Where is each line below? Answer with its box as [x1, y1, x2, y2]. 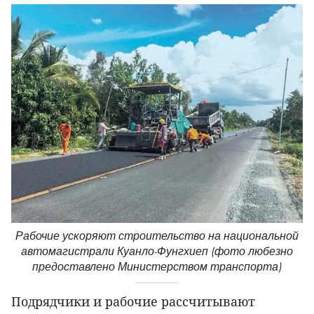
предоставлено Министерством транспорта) [32, 260, 282, 273]
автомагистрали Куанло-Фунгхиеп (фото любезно [21, 245, 293, 258]
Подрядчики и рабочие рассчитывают [11, 293, 255, 310]
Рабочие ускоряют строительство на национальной [15, 229, 299, 243]
